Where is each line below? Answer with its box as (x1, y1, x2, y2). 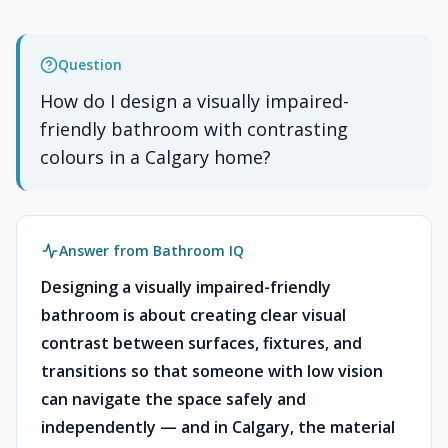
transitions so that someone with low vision (41, 360, 383, 382)
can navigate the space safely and (41, 388, 306, 410)
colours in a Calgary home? (40, 145, 271, 169)
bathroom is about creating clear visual (41, 304, 346, 326)
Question (58, 55, 122, 74)
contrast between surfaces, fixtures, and (41, 332, 362, 354)
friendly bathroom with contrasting (40, 117, 348, 141)
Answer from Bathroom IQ (59, 241, 244, 260)
